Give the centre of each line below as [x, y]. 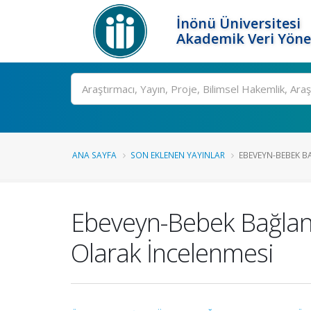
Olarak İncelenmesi [172, 253]
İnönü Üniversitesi [239, 23]
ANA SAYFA [94, 155]
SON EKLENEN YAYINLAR [178, 155]
